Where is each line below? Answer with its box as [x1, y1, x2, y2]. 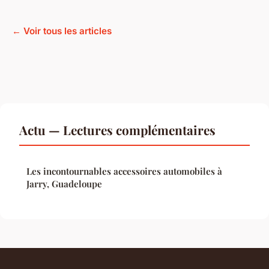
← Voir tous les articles [12, 25, 112, 37]
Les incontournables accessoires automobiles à [26, 165, 222, 178]
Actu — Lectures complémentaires [19, 121, 216, 139]
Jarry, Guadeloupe [26, 178, 102, 190]
